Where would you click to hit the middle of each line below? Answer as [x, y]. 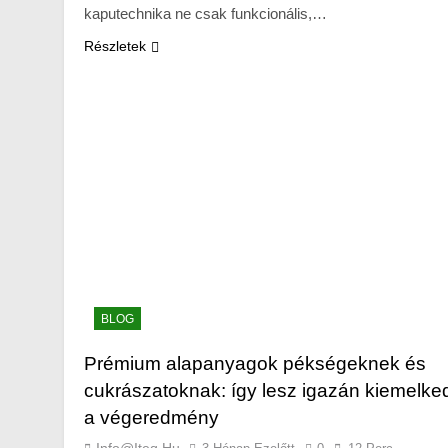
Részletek [115, 46]
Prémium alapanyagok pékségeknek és [255, 363]
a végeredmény [151, 417]
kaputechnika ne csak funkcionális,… [205, 14]
